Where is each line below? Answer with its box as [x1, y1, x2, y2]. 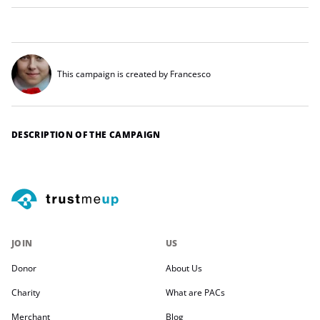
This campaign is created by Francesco [57, 68, 211, 81]
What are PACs [166, 286, 225, 299]
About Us [166, 262, 202, 275]
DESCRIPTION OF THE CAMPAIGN [11, 129, 161, 141]
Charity [11, 286, 40, 299]
